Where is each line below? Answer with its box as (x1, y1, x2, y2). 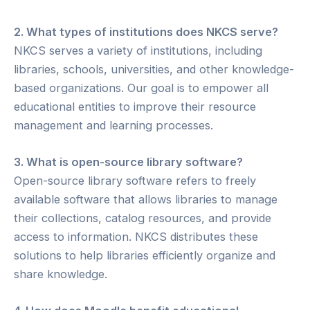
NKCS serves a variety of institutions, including (14, 43, 262, 57)
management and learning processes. (14, 118, 213, 132)
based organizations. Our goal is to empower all (14, 80, 268, 95)
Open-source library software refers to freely (14, 174, 256, 188)
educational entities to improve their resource (14, 99, 256, 113)
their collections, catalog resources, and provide (14, 211, 271, 226)
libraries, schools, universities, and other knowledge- (14, 62, 294, 76)
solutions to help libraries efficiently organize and (14, 248, 275, 263)
